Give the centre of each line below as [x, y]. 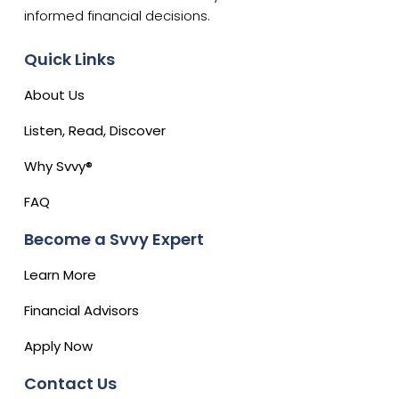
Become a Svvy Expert [114, 239]
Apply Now [58, 346]
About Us [54, 94]
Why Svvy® [58, 166]
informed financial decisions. [117, 15]
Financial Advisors [81, 310]
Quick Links [69, 59]
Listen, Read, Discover [95, 130]
